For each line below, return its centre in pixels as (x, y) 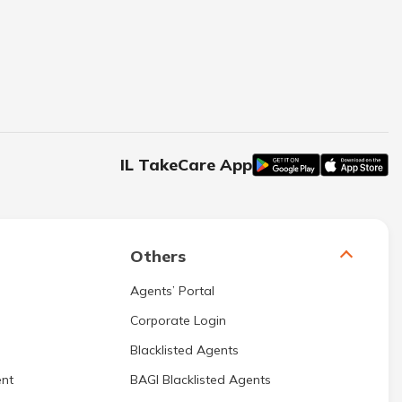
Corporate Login (178, 320)
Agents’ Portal (172, 291)
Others (158, 256)
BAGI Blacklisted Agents (201, 380)
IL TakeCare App (187, 165)
